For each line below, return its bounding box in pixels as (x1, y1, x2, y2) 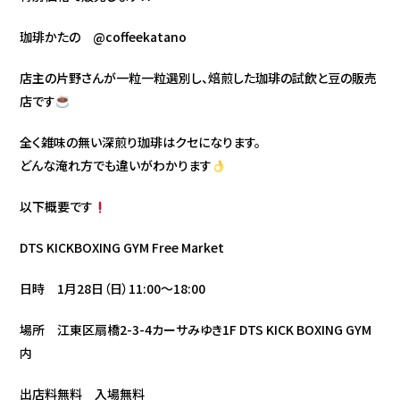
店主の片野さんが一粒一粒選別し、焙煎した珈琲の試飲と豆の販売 (20, 69, 378, 87)
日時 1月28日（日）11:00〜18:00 (20, 279, 206, 298)
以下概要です (20, 197, 94, 216)
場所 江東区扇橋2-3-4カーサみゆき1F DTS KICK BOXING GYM (20, 321, 372, 339)
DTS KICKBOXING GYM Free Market (20, 238, 225, 257)
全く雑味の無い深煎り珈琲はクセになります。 (20, 133, 262, 152)
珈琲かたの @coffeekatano (20, 28, 187, 46)
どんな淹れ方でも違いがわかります (20, 156, 212, 175)
